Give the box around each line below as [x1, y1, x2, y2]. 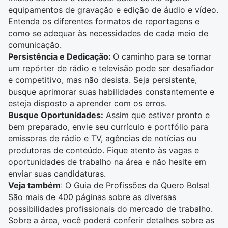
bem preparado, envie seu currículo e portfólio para [8, 122, 208, 132]
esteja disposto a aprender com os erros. [8, 98, 167, 108]
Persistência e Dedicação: [8, 51, 113, 62]
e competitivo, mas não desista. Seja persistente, [8, 75, 197, 85]
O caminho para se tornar [113, 51, 211, 62]
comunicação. [8, 40, 62, 50]
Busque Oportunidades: [8, 110, 103, 120]
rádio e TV [62, 133, 101, 144]
